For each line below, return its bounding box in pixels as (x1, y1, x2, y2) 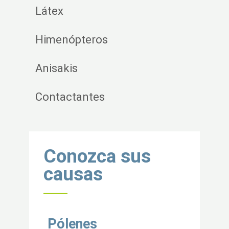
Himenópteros (35, 33, 108, 46)
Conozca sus (43, 145, 151, 167)
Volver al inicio (144, 120, 200, 128)
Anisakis (35, 62, 78, 75)
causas (43, 163, 103, 185)
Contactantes (35, 90, 105, 103)
